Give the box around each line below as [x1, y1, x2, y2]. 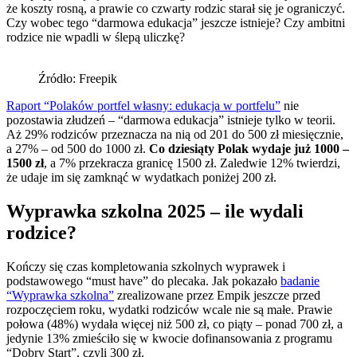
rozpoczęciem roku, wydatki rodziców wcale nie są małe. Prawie [6, 302, 332, 316]
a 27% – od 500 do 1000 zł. [6, 141, 149, 155]
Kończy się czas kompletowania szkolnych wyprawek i [6, 259, 285, 273]
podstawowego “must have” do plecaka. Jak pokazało [6, 273, 280, 288]
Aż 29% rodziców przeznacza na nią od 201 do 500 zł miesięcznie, [6, 127, 343, 141]
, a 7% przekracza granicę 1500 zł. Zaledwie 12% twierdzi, [44, 155, 340, 170]
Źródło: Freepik [38, 71, 117, 85]
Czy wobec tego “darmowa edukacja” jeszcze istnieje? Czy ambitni [6, 15, 345, 29]
